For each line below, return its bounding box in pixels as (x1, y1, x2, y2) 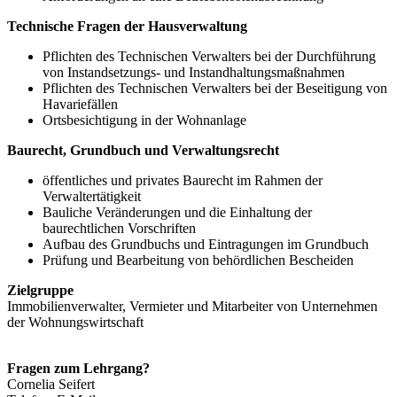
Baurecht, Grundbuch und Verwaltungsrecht (7, 142, 279, 158)
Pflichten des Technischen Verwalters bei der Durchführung (43, 48, 376, 64)
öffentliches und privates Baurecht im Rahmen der (43, 172, 323, 188)
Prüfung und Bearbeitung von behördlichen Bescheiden (43, 252, 354, 268)
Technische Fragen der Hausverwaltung (7, 18, 247, 34)
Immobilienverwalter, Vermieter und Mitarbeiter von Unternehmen (7, 298, 378, 314)
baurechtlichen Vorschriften (43, 220, 196, 236)
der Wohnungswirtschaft (7, 314, 144, 330)
